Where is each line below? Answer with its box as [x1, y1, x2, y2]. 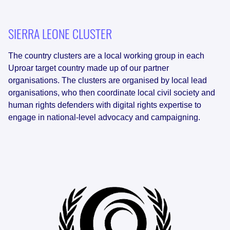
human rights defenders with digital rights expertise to [8, 101, 201, 110]
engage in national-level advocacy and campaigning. [8, 113, 200, 122]
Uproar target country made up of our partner [8, 64, 169, 73]
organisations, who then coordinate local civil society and [8, 88, 215, 98]
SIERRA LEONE [8, 24, 70, 43]
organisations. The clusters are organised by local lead [8, 76, 207, 85]
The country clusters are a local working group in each [8, 51, 204, 61]
